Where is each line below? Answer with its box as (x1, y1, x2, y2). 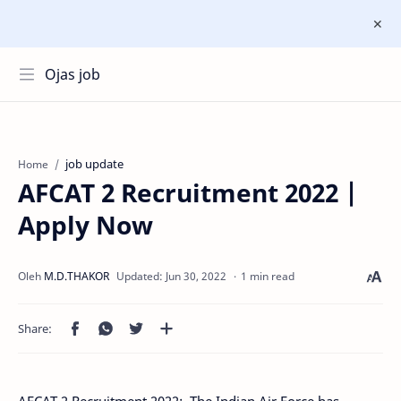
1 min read (241, 269, 294, 284)
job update (65, 156, 124, 172)
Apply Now (18, 208, 153, 242)
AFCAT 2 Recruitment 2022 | (18, 175, 358, 209)
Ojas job (45, 64, 100, 84)
